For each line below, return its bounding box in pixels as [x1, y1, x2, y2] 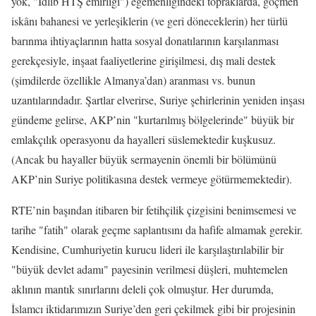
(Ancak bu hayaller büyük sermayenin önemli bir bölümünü [11, 152, 276, 166]
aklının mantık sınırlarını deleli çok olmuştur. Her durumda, [11, 281, 274, 296]
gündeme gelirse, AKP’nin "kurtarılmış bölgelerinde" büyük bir [11, 112, 294, 127]
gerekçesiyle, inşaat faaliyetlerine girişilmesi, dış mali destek [11, 53, 276, 68]
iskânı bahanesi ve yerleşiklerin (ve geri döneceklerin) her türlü [11, 13, 288, 28]
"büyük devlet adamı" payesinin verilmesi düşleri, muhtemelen [11, 262, 288, 276]
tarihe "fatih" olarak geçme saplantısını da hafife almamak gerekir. [11, 222, 303, 237]
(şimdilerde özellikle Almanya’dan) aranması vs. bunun [11, 73, 255, 87]
